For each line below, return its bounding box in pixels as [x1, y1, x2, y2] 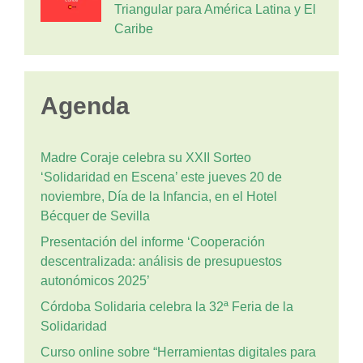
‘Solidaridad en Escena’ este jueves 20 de [41, 169, 282, 184]
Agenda [41, 92, 130, 119]
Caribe [114, 21, 153, 36]
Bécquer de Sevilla [41, 208, 150, 223]
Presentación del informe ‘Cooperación [41, 234, 265, 249]
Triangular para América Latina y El [114, 2, 316, 16]
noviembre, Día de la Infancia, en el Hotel [41, 189, 277, 203]
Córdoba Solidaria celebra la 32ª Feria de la [41, 299, 293, 314]
